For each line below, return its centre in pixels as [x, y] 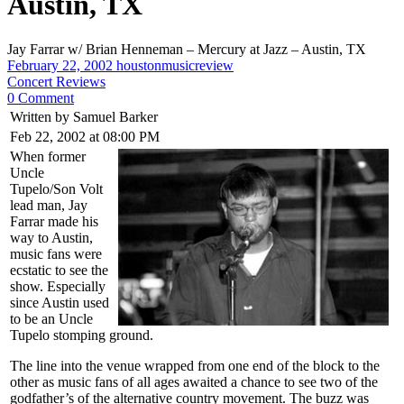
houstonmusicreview [175, 65]
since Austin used [60, 302]
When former [48, 156]
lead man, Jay [49, 205]
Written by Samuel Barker [84, 116]
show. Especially [58, 286]
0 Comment [41, 97]
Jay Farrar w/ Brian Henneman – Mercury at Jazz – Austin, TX [187, 49]
